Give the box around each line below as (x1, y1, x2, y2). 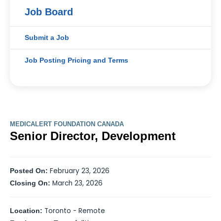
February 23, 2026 (48, 166, 110, 176)
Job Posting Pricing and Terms (25, 57, 128, 64)
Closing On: (10, 180, 50, 187)
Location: (10, 207, 42, 215)
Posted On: (10, 167, 48, 175)
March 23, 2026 (50, 179, 103, 188)
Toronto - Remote (42, 206, 105, 216)
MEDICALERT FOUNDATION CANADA (10, 120, 124, 128)
